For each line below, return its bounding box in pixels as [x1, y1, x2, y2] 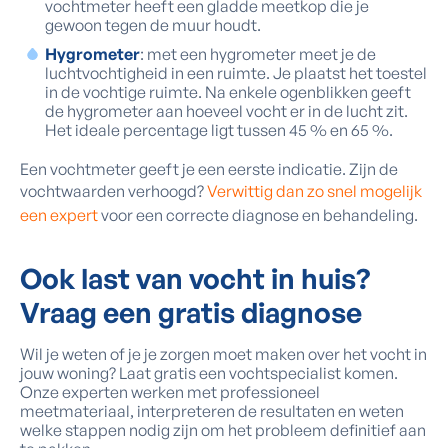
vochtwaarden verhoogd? [20, 181, 207, 201]
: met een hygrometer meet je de [140, 44, 376, 64]
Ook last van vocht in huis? [20, 261, 371, 296]
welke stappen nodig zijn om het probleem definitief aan [20, 420, 426, 440]
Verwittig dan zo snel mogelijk [207, 181, 422, 201]
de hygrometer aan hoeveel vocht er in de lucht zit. [45, 101, 408, 121]
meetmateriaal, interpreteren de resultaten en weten [20, 401, 404, 421]
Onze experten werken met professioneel [20, 382, 320, 402]
